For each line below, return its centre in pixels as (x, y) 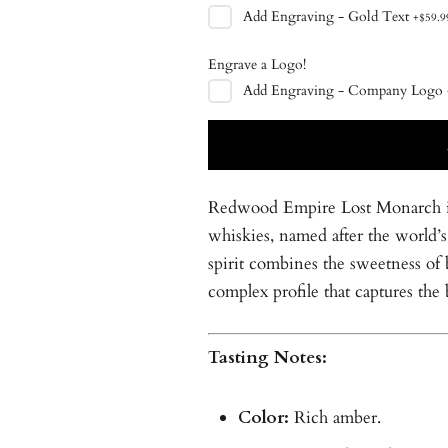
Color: (263, 417)
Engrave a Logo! (256, 64)
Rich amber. (334, 417)
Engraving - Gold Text (339, 16)
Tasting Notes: (267, 357)
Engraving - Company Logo (356, 90)
